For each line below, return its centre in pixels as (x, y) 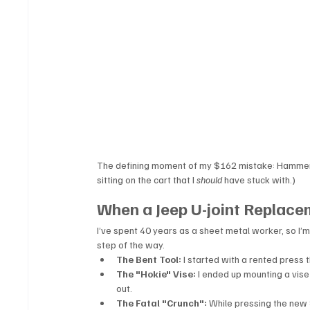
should (210, 179)
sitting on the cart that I (147, 179)
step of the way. (131, 244)
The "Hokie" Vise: (156, 273)
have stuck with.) (259, 179)
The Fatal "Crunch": (162, 302)
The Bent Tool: (149, 259)
